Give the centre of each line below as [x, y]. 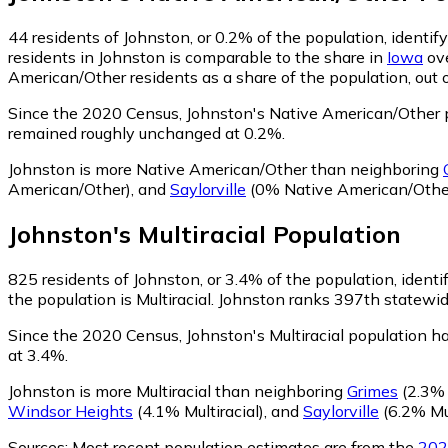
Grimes [372, 390]
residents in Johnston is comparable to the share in [197, 56]
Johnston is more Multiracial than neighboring [177, 390]
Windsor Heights [70, 410]
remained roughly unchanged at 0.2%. [146, 132]
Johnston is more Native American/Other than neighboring [225, 168]
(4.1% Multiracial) [198, 410]
